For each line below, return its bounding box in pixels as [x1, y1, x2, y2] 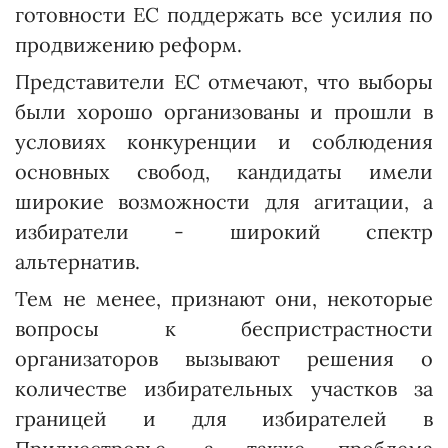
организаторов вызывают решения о [15, 346, 433, 372]
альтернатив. [15, 249, 140, 275]
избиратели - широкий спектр [15, 219, 433, 245]
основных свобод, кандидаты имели [15, 159, 433, 185]
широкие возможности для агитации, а [15, 189, 433, 215]
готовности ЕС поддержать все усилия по [15, 2, 433, 28]
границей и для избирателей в [15, 406, 433, 432]
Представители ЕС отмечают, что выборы [15, 69, 433, 95]
